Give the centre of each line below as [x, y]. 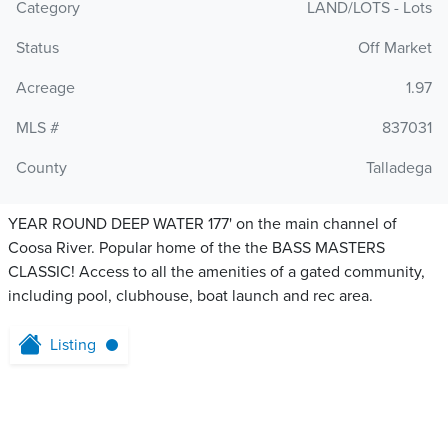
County [41, 168]
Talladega [399, 168]
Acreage [45, 88]
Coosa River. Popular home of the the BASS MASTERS [196, 248]
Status [37, 48]
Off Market [395, 48]
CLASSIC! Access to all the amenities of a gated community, [216, 272]
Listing [73, 345]
